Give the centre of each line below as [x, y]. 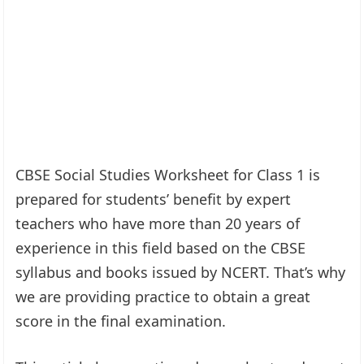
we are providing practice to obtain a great [163, 296]
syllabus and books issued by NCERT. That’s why [181, 272]
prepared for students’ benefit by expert [154, 199]
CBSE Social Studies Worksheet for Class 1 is [168, 174]
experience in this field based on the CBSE [161, 247]
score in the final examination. [121, 321]
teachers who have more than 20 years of [158, 223]
